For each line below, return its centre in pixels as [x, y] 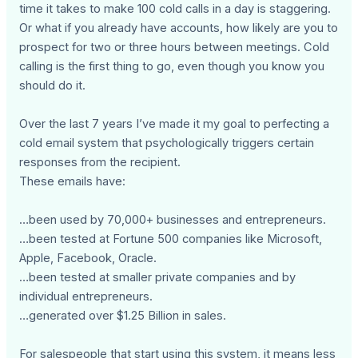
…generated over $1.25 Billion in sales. [123, 316]
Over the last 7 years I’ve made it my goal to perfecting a [175, 124]
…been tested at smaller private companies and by [158, 278]
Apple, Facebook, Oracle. [88, 259]
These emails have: [73, 182]
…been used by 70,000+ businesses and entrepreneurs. [173, 220]
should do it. [53, 86]
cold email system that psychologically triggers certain [167, 143]
